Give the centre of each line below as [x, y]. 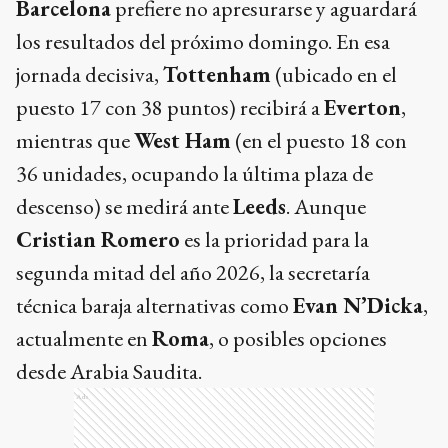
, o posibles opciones [298, 339]
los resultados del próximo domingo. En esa [203, 42]
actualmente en [84, 339]
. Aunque [326, 207]
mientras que [75, 141]
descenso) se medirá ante [124, 207]
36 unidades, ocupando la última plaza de [194, 174]
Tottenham [217, 75]
